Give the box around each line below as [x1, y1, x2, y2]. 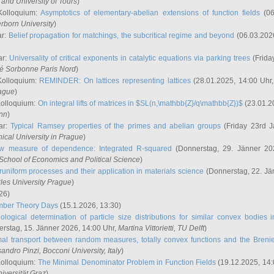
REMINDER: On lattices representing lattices [39, 76, 191, 85]
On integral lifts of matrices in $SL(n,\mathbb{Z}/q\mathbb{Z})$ [37, 99, 243, 108]
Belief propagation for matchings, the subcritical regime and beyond [8, 31, 235, 40]
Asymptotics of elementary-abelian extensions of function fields [40, 9, 260, 17]
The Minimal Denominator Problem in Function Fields [37, 258, 217, 267]
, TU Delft [174, 224, 204, 232]
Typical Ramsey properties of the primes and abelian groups [10, 122, 221, 130]
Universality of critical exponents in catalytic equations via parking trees [9, 54, 251, 62]
